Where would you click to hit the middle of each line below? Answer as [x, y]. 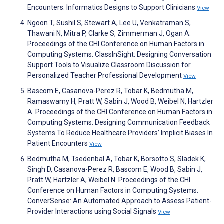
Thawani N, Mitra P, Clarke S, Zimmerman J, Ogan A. [109, 33]
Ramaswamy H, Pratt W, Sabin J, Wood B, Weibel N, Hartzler [120, 101]
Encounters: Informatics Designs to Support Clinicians [112, 7]
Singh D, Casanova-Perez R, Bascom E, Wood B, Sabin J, [115, 169]
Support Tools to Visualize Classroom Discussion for [109, 65]
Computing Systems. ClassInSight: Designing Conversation [119, 54]
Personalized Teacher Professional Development [105, 75]
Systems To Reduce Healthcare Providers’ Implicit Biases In [120, 133]
